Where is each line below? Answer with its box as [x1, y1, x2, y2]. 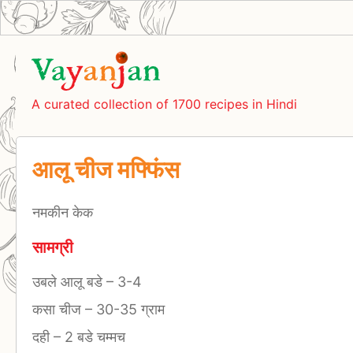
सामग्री [32, 238, 73, 258]
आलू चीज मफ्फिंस [32, 154, 180, 184]
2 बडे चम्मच [61, 328, 125, 345]
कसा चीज [32, 300, 85, 318]
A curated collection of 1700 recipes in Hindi [32, 95, 297, 112]
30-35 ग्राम [92, 300, 165, 318]
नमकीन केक [32, 204, 93, 221]
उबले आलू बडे [32, 273, 106, 290]
